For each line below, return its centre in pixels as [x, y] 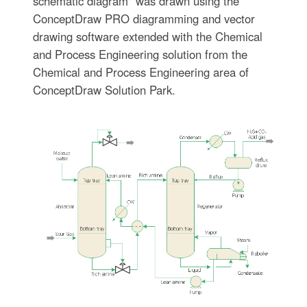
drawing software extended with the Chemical [147, 36]
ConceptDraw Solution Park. [104, 89]
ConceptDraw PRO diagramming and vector [144, 18]
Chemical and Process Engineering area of [140, 72]
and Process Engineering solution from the [140, 54]
